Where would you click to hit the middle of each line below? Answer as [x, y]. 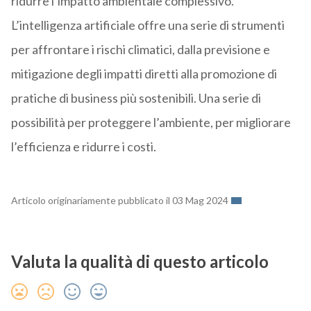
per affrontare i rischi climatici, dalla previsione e [140, 50]
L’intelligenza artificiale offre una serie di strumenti [148, 25]
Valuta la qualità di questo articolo [140, 262]
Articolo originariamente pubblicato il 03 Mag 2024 [119, 201]
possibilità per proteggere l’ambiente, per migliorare [151, 123]
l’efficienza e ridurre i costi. [83, 147]
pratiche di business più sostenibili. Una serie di [136, 98]
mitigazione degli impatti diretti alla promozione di [144, 74]
